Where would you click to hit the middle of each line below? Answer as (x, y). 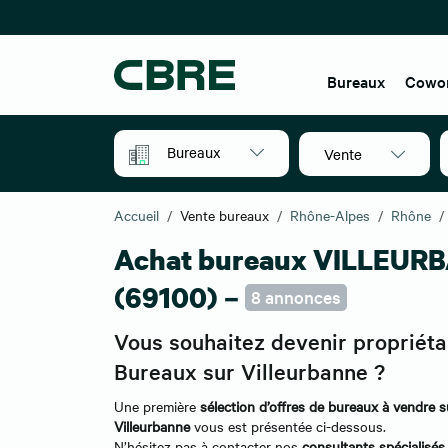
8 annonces (296, 296)
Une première (157, 406)
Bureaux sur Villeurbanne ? (249, 371)
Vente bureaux (224, 215)
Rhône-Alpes (330, 215)
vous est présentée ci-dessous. (290, 426)
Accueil (136, 215)
